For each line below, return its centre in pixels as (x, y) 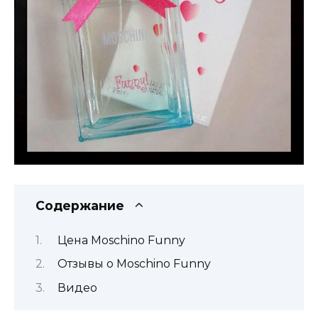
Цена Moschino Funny (121, 240)
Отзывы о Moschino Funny (134, 264)
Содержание (80, 205)
